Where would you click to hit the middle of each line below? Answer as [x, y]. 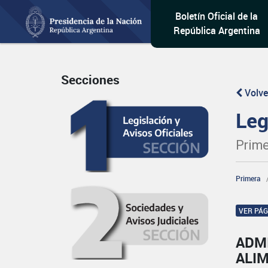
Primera [249, 178]
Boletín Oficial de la [217, 16]
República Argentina [217, 31]
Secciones [90, 80]
